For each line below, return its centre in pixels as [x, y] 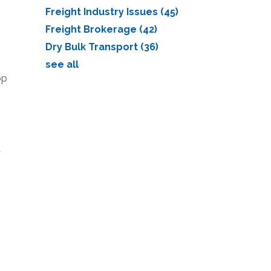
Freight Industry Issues [103, 12]
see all [62, 64]
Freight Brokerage [92, 29]
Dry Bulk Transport [93, 47]
